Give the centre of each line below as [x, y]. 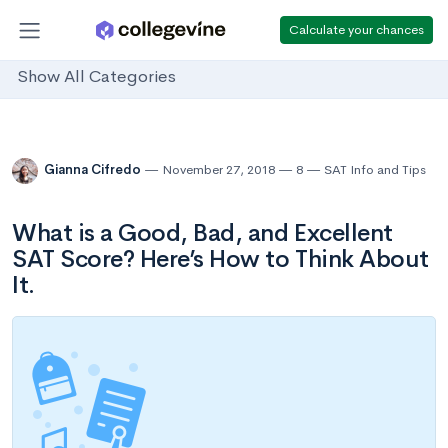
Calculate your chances [356, 29]
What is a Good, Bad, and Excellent [202, 233]
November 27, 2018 [218, 170]
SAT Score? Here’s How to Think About [220, 259]
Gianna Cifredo [94, 170]
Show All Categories [96, 77]
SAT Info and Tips [375, 170]
